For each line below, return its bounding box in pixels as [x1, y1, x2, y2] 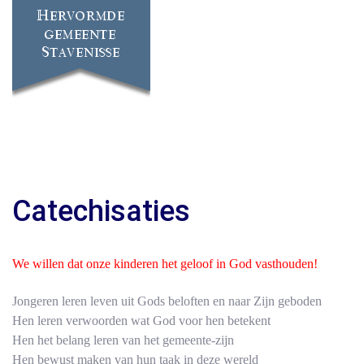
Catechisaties [12, 193, 190, 228]
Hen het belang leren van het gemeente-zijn [12, 332, 234, 347]
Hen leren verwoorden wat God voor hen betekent [12, 313, 271, 327]
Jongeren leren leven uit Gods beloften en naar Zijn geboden [12, 293, 322, 308]
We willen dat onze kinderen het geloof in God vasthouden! [12, 256, 318, 271]
